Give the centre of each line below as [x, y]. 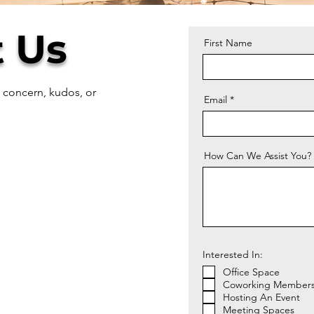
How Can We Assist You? [258, 156]
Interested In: [233, 254]
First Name [228, 43]
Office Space [251, 272]
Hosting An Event [261, 297]
